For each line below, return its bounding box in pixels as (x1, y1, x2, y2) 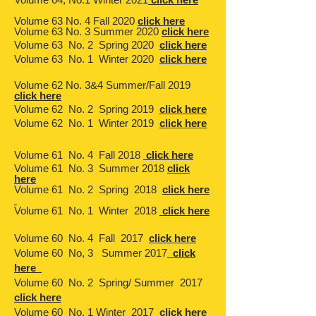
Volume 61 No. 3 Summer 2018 (14, 162, 167, 174)
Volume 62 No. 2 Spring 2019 (14, 103, 159, 115)
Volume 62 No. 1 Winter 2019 (14, 117, 159, 129)
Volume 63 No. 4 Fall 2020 (14, 15, 138, 27)
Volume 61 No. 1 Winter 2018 (14, 205, 159, 217)
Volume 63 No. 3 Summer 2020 (14, 25, 162, 37)
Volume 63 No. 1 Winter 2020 (14, 53, 159, 65)
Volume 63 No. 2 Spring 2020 (14, 39, 159, 51)
